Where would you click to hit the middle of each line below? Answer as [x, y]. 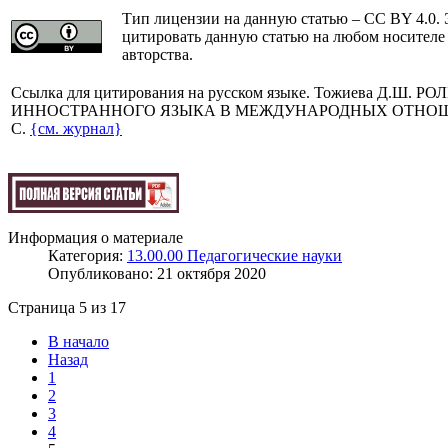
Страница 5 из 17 [67, 307]
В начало [78, 341]
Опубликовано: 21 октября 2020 [157, 273]
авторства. [157, 54]
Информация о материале [95, 237]
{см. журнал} [76, 128]
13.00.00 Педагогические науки [234, 255]
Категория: [87, 255]
